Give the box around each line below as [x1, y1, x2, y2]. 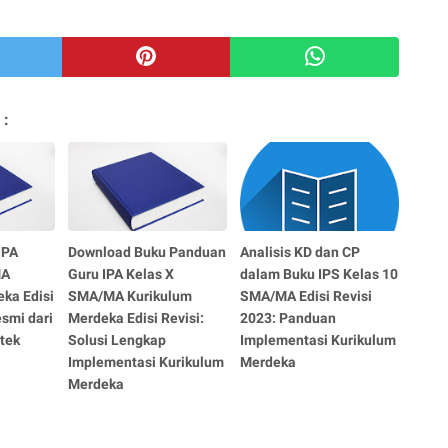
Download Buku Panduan [68, 243, 227, 260]
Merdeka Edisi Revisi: [68, 309, 205, 326]
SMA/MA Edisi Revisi [240, 287, 373, 304]
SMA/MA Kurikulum [68, 287, 193, 304]
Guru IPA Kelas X [68, 265, 175, 282]
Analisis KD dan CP [240, 243, 361, 260]
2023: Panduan [240, 309, 337, 326]
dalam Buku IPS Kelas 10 [240, 265, 399, 282]
